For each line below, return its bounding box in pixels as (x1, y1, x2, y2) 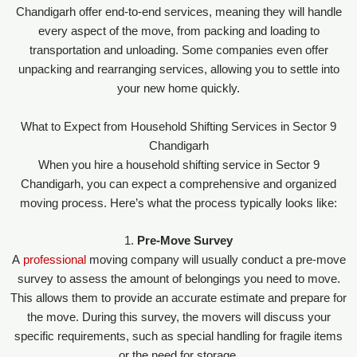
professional (22, 253, 89, 267)
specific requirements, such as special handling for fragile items (14, 330, 343, 343)
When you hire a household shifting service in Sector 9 (37, 158, 320, 171)
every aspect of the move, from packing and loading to (37, 25, 320, 38)
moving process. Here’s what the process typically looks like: (20, 196, 337, 210)
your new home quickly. (117, 82, 240, 96)
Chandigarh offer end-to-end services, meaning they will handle (15, 6, 342, 19)
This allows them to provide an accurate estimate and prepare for (10, 292, 347, 305)
